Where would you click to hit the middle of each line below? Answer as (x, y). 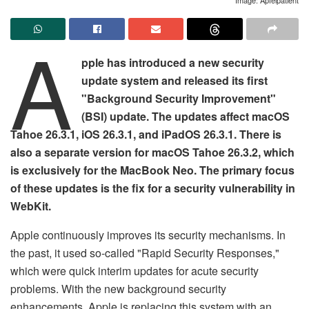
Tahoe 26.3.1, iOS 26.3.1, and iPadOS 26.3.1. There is (146, 134)
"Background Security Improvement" (179, 98)
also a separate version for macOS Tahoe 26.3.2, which (152, 152)
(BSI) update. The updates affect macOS (186, 116)
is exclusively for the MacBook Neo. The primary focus (152, 170)
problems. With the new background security (118, 288)
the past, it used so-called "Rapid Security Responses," (145, 252)
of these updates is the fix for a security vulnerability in (153, 188)
